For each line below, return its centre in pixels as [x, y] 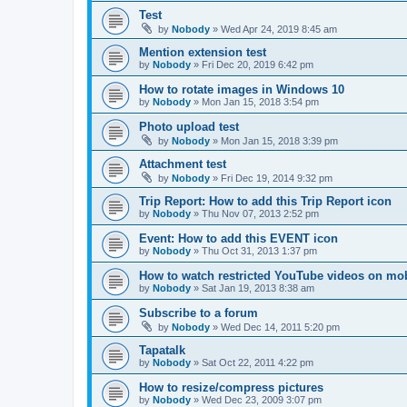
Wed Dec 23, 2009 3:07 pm [262, 400]
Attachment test [183, 164]
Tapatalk [162, 350]
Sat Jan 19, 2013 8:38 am [258, 288]
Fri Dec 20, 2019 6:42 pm [258, 65]
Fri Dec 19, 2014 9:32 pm [277, 178]
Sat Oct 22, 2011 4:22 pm [258, 362]
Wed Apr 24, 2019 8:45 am [279, 29]
